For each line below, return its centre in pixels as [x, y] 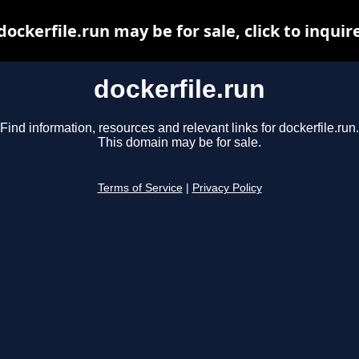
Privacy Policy [227, 188]
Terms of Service [140, 188]
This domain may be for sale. [179, 143]
